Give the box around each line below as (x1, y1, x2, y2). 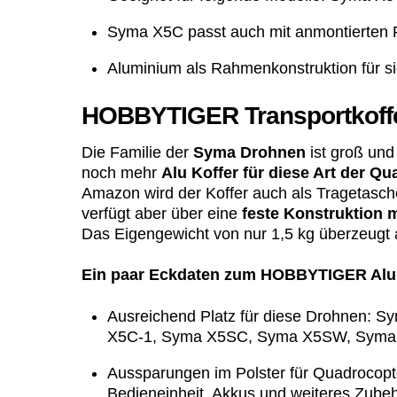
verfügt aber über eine (82, 205, 242, 222)
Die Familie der (82, 144, 193, 161)
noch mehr (82, 164, 161, 182)
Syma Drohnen (193, 144, 306, 161)
